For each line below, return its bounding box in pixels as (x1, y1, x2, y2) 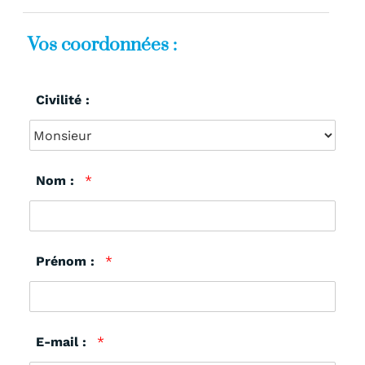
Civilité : (36, 92, 90, 108)
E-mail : (36, 334, 90, 350)
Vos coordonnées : (28, 33, 177, 58)
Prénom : (36, 253, 99, 270)
